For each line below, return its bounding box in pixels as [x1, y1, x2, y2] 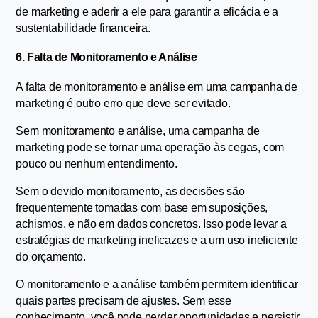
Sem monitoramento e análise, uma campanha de [16, 125, 260, 138]
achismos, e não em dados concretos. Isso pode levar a [16, 218, 287, 231]
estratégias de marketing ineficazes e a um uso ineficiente [16, 234, 298, 247]
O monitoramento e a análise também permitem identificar [16, 278, 298, 291]
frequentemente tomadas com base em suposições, [16, 202, 268, 214]
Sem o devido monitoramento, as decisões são [16, 185, 245, 198]
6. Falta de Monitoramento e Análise [16, 51, 197, 64]
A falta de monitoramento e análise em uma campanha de [16, 81, 297, 94]
